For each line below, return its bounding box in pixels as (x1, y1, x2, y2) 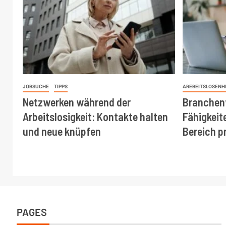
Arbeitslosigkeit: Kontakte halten (23, 109, 168, 123)
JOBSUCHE (23, 83, 49, 89)
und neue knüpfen (23, 124, 101, 138)
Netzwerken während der (23, 95, 131, 108)
